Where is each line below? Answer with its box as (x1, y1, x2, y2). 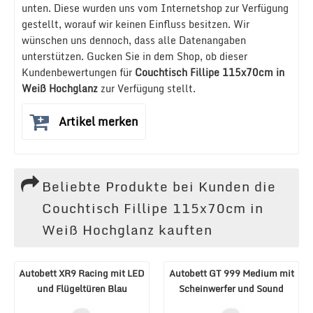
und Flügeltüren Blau (36, 281, 127, 296)
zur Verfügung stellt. (98, 80, 196, 96)
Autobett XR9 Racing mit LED (19, 265, 145, 281)
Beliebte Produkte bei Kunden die (42, 175, 276, 197)
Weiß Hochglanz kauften (42, 219, 212, 240)
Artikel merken (59, 112, 138, 131)
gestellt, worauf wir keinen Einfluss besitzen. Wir (22, 16, 249, 32)
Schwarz (213, 296, 249, 312)
